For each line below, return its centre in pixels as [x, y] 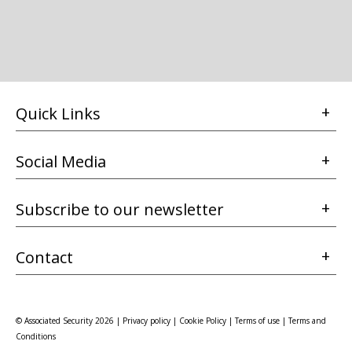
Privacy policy [147, 320]
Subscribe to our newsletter [120, 209]
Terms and [307, 320]
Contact [44, 257]
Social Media [61, 161]
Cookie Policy [203, 320]
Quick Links [58, 113]
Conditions [36, 336]
